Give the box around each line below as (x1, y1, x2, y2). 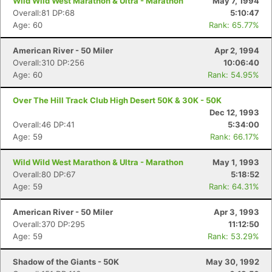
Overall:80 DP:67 (13, 169, 75, 179)
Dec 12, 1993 (209, 107, 259, 117)
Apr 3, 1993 (214, 207, 259, 217)
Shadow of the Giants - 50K (13, 257, 119, 267)
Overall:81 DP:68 (13, 8, 75, 18)
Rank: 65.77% (209, 20, 259, 30)
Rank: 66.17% (210, 132, 259, 141)
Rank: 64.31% (209, 182, 259, 191)
